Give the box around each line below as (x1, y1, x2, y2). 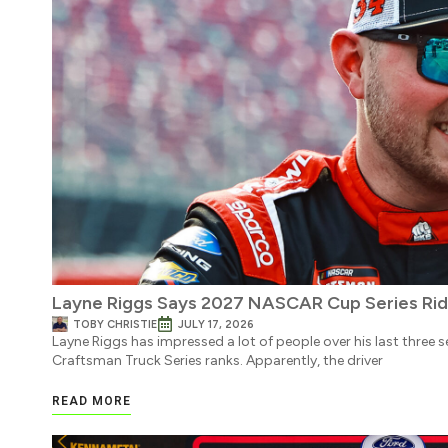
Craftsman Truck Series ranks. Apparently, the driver (52, 352, 383, 370)
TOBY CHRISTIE (73, 317, 157, 331)
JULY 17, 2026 (178, 317, 254, 331)
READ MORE (52, 393, 131, 408)
